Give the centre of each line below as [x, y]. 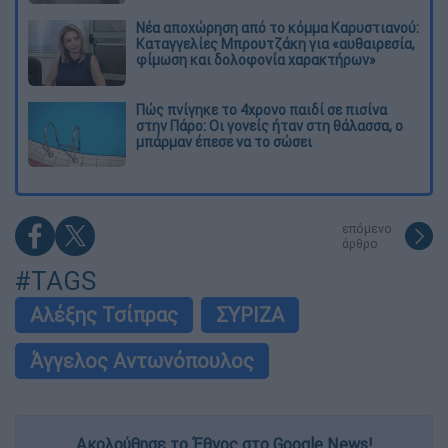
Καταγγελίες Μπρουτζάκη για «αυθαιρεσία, [275, 43]
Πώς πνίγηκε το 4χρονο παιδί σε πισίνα [261, 109]
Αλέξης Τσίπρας [104, 315]
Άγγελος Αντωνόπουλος [142, 361]
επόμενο [367, 229]
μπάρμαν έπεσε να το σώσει [224, 141]
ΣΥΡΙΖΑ [250, 315]
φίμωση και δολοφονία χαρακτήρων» [256, 59]
